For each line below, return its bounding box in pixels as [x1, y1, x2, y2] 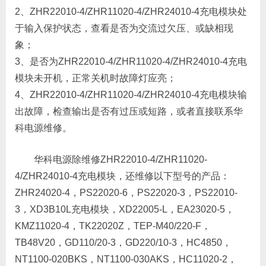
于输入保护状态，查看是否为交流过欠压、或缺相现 [15, 23, 233, 33]
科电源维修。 [15, 122, 72, 133]
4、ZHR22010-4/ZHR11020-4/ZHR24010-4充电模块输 [15, 89, 247, 100]
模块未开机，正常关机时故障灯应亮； [15, 72, 176, 83]
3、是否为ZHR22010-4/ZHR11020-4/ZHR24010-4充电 [15, 56, 247, 66]
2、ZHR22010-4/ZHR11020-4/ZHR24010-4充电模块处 [15, 6, 247, 17]
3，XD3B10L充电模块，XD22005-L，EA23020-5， [15, 204, 235, 214]
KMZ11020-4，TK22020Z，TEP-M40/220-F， [15, 220, 211, 231]
